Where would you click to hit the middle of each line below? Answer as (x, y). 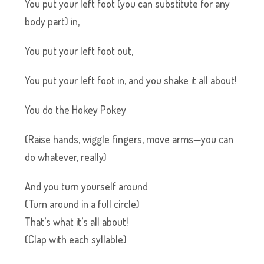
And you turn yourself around (87, 186)
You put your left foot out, (79, 51)
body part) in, (52, 21)
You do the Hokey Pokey (76, 110)
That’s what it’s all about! (77, 222)
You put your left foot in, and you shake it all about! (131, 80)
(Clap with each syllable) (76, 239)
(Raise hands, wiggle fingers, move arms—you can (129, 139)
